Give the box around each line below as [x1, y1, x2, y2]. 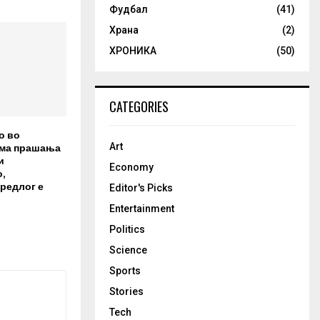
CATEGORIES [109, 97, 169, 116]
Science [109, 244, 147, 256]
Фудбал [109, 4, 148, 15]
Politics [109, 224, 145, 235]
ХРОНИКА [109, 45, 156, 56]
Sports [109, 265, 141, 276]
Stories [109, 286, 144, 297]
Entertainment [109, 203, 174, 214]
